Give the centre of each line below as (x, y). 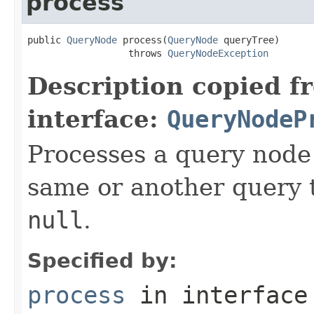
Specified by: (102, 260)
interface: (97, 119)
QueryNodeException (218, 53)
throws (97, 53)
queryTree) (249, 40)
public (47, 40)
